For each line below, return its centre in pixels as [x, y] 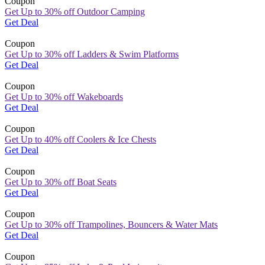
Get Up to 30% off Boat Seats [61, 182]
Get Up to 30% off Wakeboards [64, 96]
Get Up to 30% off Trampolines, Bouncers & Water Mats [111, 224]
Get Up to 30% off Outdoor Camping [75, 11]
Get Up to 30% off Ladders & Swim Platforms [92, 54]
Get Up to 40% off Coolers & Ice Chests [80, 139]
